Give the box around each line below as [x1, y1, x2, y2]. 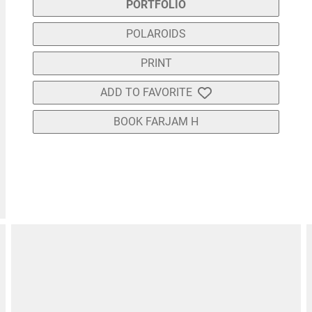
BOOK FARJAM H [114, 115, 198, 129]
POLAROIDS [126, 27, 186, 41]
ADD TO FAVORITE [100, 86, 192, 100]
